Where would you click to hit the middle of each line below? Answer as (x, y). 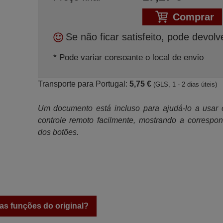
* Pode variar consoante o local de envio (128, 57)
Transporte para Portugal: (83, 84)
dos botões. (58, 132)
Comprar (193, 17)
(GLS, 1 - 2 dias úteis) (185, 84)
